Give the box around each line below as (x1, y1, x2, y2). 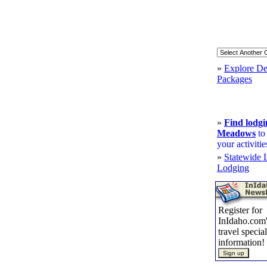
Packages (217, 74, 252, 84)
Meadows (217, 128, 256, 138)
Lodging (217, 163, 249, 173)
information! (218, 237, 265, 247)
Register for (218, 205, 262, 215)
